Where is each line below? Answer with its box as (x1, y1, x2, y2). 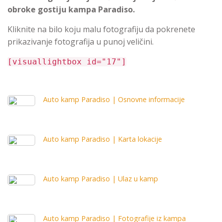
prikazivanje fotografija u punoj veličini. (7, 36, 154, 48)
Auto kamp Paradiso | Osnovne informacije (43, 95, 185, 105)
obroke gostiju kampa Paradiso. (7, 4, 135, 15)
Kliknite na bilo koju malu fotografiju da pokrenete (7, 24, 195, 35)
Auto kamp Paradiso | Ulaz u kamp (43, 174, 158, 184)
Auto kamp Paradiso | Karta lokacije (43, 134, 162, 144)
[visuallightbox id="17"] (7, 57, 126, 67)
